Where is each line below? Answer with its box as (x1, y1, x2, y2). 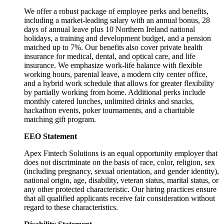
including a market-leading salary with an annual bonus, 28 (24, 15, 210, 24)
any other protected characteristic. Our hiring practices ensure (24, 184, 216, 193)
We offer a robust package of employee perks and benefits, (24, 6, 208, 15)
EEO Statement (24, 131, 77, 140)
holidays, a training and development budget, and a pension (24, 33, 211, 42)
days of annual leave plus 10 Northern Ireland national (24, 24, 195, 33)
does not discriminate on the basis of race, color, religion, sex (24, 157, 215, 166)
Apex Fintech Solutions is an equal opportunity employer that (24, 148, 217, 157)
